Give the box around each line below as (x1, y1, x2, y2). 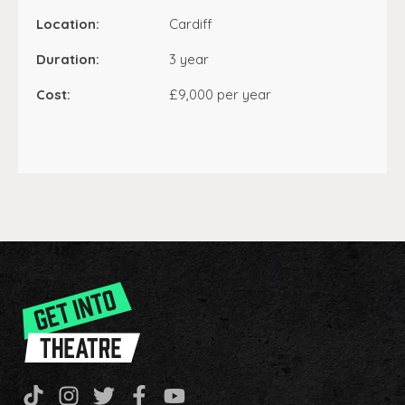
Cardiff (169, 15, 213, 33)
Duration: (36, 51, 99, 68)
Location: (36, 15, 99, 33)
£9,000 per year (169, 86, 272, 103)
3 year (169, 51, 210, 68)
